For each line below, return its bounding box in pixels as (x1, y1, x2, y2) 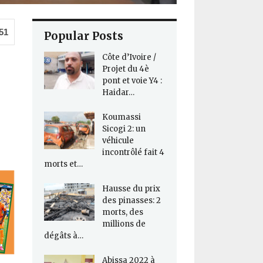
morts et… (43, 159, 83, 170)
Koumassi (102, 112, 141, 123)
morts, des (102, 207, 143, 218)
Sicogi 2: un (102, 124, 146, 134)
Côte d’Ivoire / (102, 52, 156, 63)
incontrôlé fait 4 (102, 147, 164, 158)
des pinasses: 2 (102, 195, 161, 206)
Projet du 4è (102, 64, 149, 75)
